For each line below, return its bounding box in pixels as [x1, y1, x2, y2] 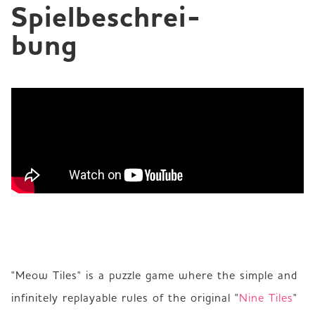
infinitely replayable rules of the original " [11, 290, 239, 304]
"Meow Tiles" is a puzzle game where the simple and [11, 267, 297, 282]
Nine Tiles [239, 290, 293, 304]
